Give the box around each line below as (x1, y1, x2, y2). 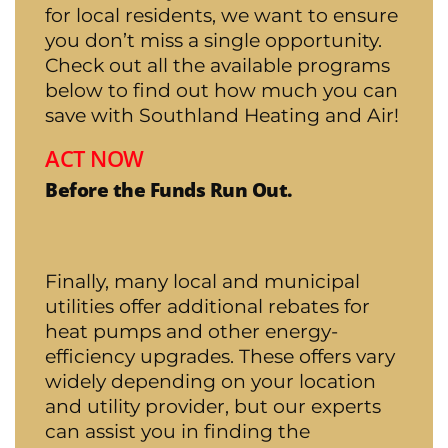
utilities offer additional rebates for (45, 293, 370, 318)
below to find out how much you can (45, 77, 398, 102)
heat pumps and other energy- (45, 318, 338, 343)
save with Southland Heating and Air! (45, 102, 399, 127)
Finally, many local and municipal (45, 268, 360, 293)
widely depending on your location (45, 368, 376, 393)
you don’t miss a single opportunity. (45, 27, 382, 52)
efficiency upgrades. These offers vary (45, 343, 395, 368)
